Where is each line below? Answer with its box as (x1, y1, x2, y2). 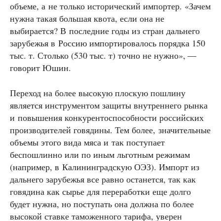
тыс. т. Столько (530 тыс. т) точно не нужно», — (10, 49, 198, 62)
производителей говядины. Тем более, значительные (10, 124, 211, 136)
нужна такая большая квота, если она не (10, 12, 164, 25)
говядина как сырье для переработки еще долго (10, 185, 191, 198)
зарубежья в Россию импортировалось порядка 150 (10, 37, 205, 49)
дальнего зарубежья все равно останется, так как (10, 173, 196, 185)
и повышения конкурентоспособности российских (10, 111, 204, 124)
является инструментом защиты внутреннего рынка (10, 99, 208, 111)
